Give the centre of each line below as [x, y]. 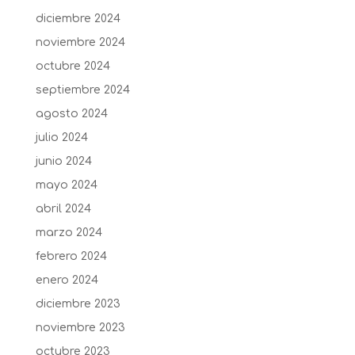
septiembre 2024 [82, 90]
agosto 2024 [71, 114]
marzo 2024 [69, 233]
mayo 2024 [66, 185]
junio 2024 [63, 161]
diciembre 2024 [78, 19]
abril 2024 [63, 209]
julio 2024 [61, 137]
